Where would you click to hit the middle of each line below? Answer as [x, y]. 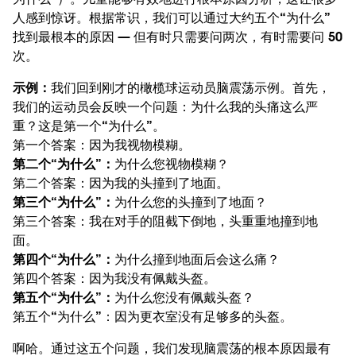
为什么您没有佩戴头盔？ [185, 297]
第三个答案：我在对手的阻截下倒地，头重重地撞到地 [166, 221]
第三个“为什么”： [64, 202]
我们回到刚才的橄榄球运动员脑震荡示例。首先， [191, 87]
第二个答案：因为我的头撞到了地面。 [121, 183]
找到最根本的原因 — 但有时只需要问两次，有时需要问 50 [178, 37]
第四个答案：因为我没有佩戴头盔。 [115, 278]
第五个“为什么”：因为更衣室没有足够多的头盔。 [153, 316]
